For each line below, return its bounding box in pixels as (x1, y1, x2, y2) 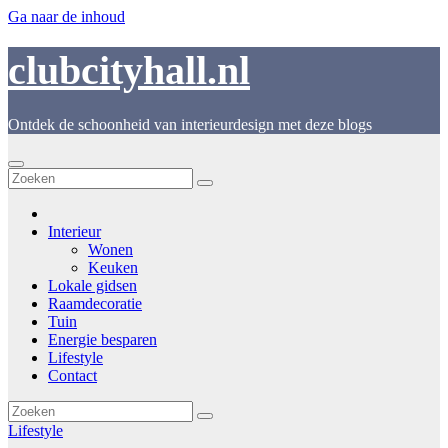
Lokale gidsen (48, 276, 137, 294)
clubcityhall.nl (8, 48, 250, 94)
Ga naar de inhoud (8, 8, 125, 25)
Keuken (88, 258, 138, 276)
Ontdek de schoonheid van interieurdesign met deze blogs (8, 115, 372, 133)
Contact (48, 366, 97, 384)
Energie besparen (48, 330, 157, 348)
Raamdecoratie (48, 294, 142, 312)
